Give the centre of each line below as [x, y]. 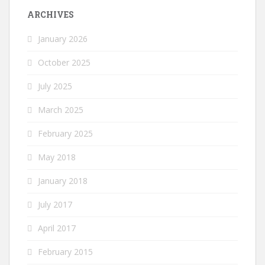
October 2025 [64, 62]
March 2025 [61, 110]
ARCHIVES [51, 14]
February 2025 [65, 133]
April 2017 [57, 228]
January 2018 [63, 181]
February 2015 [65, 252]
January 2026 [63, 39]
